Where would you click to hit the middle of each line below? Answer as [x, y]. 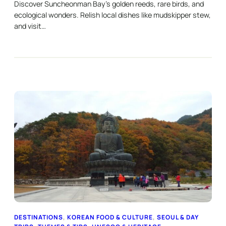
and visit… [30, 26]
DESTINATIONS [39, 217]
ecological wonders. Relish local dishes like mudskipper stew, [112, 15]
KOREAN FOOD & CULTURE [110, 217]
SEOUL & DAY [178, 217]
